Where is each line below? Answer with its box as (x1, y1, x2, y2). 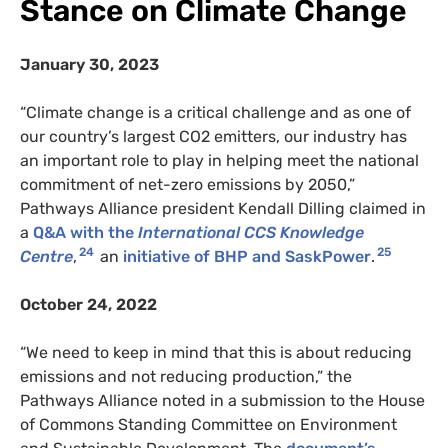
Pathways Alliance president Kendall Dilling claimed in (20, 199, 426, 219)
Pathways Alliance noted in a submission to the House (20, 391, 425, 411)
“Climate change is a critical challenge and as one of (20, 103, 411, 123)
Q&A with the (33, 223, 138, 243)
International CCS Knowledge (138, 223, 364, 243)
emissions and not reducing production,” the (20, 367, 352, 387)
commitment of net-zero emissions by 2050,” (20, 175, 355, 195)
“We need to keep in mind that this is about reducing (20, 343, 412, 363)
